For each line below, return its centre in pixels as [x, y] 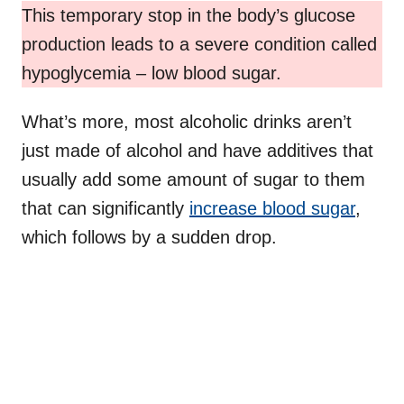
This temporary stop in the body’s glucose [188, 16]
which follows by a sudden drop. [149, 238]
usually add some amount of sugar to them [193, 180]
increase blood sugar [272, 209]
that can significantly [106, 209]
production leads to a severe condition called [199, 45]
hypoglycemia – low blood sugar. [151, 73]
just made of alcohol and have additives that [197, 151]
